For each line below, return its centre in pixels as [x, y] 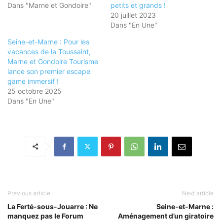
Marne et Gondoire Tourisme [53, 61]
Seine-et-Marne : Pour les [48, 41]
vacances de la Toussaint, [49, 51]
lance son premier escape [49, 71]
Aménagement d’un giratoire [166, 216]
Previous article [29, 193]
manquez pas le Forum [45, 216]
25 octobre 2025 [35, 91]
